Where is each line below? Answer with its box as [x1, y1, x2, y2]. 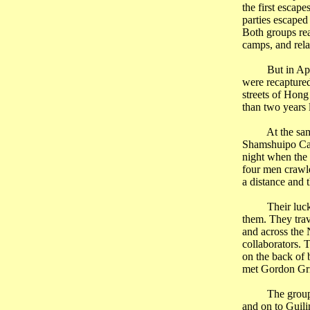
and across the [241, 226, 307, 237]
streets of [241, 89, 284, 100]
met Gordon [241, 263, 298, 275]
